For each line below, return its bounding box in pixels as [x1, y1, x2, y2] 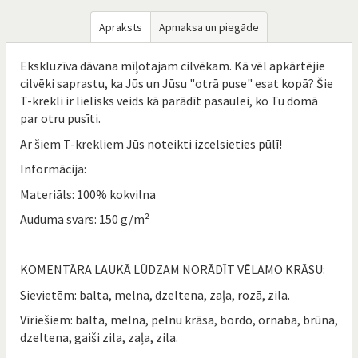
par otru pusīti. [20, 110, 101, 126]
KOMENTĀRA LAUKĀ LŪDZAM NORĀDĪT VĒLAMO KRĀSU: [20, 261, 325, 277]
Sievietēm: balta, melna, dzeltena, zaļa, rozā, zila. [20, 286, 290, 303]
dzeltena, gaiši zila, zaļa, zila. [20, 329, 178, 345]
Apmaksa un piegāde [159, 20, 259, 34]
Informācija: [20, 161, 86, 177]
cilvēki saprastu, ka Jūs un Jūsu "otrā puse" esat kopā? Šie [20, 75, 333, 91]
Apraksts [99, 20, 142, 34]
